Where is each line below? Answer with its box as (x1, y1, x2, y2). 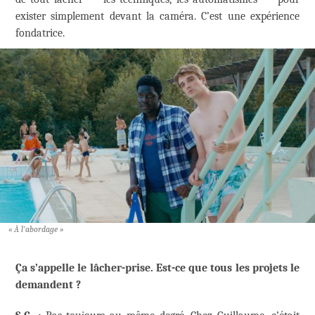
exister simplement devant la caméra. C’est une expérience (15, 10, 300, 23)
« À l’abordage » (8, 224, 63, 235)
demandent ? (15, 278, 81, 292)
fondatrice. (15, 27, 65, 40)
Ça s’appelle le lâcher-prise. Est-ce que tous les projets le (15, 262, 300, 275)
